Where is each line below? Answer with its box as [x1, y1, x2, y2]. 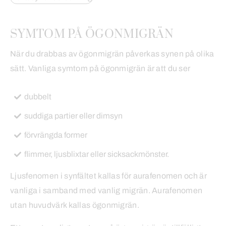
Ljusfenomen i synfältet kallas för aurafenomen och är [10, 172, 207, 181]
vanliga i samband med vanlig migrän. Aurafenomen [10, 186, 203, 195]
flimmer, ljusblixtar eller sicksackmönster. [24, 150, 169, 159]
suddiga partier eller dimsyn [24, 111, 123, 121]
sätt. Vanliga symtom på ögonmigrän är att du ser [10, 64, 191, 73]
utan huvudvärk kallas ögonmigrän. [10, 201, 141, 210]
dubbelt [24, 92, 51, 101]
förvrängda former [24, 131, 87, 140]
